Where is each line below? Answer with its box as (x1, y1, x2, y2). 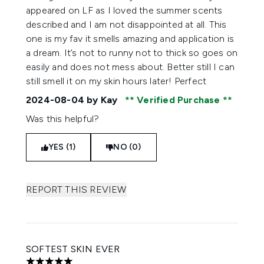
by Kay (84, 94, 120, 105)
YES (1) (48, 142, 76, 152)
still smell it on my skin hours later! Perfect (26, 75, 209, 87)
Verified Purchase (134, 94, 223, 105)
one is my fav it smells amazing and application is (26, 33, 235, 44)
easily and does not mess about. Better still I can (26, 61, 235, 72)
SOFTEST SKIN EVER (26, 243, 120, 255)
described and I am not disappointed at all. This (26, 19, 227, 30)
